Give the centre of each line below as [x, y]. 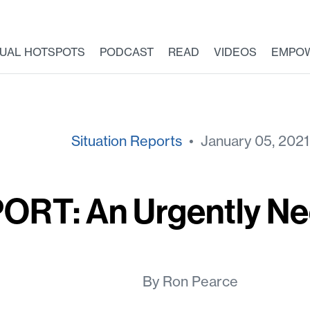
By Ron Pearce [190, 281]
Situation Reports [126, 141]
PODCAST [126, 52]
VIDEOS [235, 52]
